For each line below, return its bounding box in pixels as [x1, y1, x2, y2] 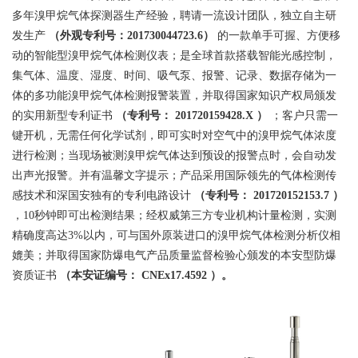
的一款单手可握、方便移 [217, 30, 340, 42]
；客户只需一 [271, 109, 338, 122]
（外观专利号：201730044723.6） [49, 30, 214, 42]
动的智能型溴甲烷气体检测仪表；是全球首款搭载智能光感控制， [12, 50, 336, 62]
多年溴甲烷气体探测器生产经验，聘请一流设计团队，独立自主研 [12, 10, 336, 22]
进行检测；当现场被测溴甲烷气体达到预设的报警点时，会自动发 [12, 149, 336, 162]
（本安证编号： [60, 269, 138, 282]
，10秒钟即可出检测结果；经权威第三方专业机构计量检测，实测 [12, 209, 336, 222]
